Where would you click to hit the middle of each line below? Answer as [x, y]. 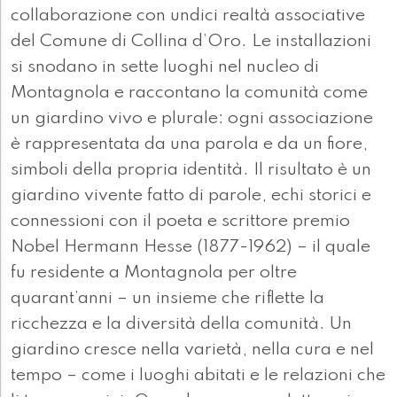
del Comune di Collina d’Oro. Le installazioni [191, 42]
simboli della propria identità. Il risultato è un [191, 171]
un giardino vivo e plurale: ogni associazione [192, 119]
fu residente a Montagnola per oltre [154, 273]
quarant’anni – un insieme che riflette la [167, 299]
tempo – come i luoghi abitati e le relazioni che [198, 376]
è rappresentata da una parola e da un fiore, [189, 145]
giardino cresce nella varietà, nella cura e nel [192, 350]
